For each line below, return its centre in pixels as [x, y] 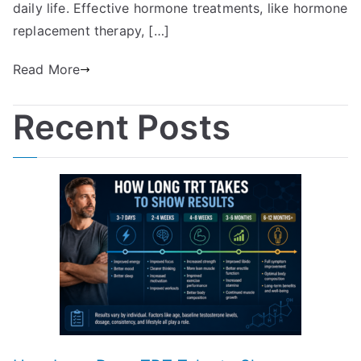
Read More [47, 70]
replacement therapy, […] [91, 31]
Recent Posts [122, 127]
